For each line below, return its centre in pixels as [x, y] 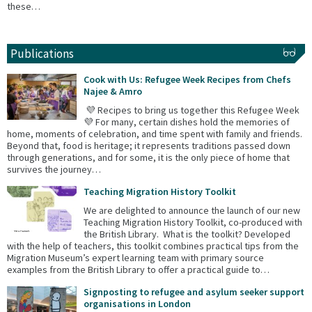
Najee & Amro [113, 91]
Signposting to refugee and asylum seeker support [194, 291]
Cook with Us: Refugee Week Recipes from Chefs [187, 79]
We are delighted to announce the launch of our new [192, 210]
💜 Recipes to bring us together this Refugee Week [192, 110]
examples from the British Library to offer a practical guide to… [138, 269]
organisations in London [137, 303]
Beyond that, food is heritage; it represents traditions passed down [149, 145]
